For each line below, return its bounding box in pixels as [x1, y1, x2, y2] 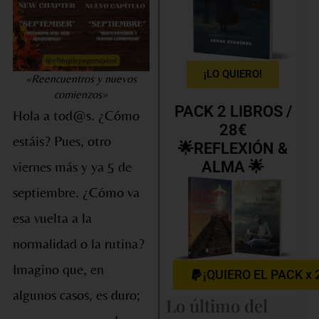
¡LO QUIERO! [204, 68, 263, 81]
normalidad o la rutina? [12, 235, 145, 252]
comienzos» [54, 88, 108, 102]
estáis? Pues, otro [12, 132, 111, 150]
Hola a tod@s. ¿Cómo [12, 107, 140, 124]
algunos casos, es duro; [12, 286, 140, 303]
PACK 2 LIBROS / [174, 103, 292, 121]
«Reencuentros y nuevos [25, 72, 137, 86]
